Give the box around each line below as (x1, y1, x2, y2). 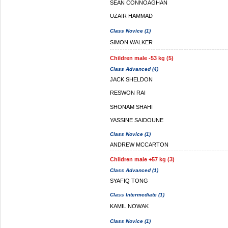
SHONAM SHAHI (110, 104, 153, 110)
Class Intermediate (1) (110, 192, 164, 197)
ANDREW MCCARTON (110, 141, 168, 148)
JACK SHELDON (110, 76, 153, 82)
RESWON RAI (110, 90, 146, 96)
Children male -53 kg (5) (110, 55, 174, 61)
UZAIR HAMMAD (110, 13, 153, 19)
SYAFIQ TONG (110, 178, 148, 184)
